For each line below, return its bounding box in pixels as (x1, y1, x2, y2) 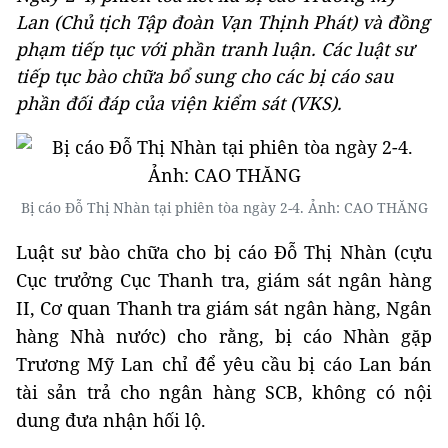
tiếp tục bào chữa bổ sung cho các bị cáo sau (16, 64, 393, 88)
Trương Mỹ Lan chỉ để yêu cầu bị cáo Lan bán (16, 352, 432, 376)
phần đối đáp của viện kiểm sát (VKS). (16, 91, 342, 115)
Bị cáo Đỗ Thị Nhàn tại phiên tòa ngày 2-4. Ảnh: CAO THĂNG (20, 198, 428, 217)
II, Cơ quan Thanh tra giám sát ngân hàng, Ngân (16, 296, 432, 320)
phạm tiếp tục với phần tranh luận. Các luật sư (16, 37, 414, 61)
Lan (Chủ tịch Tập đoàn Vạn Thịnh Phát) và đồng (16, 10, 430, 34)
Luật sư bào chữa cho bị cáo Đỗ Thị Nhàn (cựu (16, 240, 432, 264)
